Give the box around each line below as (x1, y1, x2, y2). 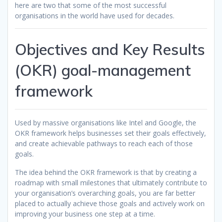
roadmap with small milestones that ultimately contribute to (15, 178, 207, 188)
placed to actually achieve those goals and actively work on (15, 199, 205, 209)
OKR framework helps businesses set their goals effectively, (15, 128, 206, 138)
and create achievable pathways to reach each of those (15, 139, 193, 149)
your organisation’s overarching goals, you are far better (15, 188, 195, 198)
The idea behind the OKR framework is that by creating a (15, 167, 197, 177)
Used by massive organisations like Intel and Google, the (15, 118, 196, 128)
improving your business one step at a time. (15, 209, 155, 219)
